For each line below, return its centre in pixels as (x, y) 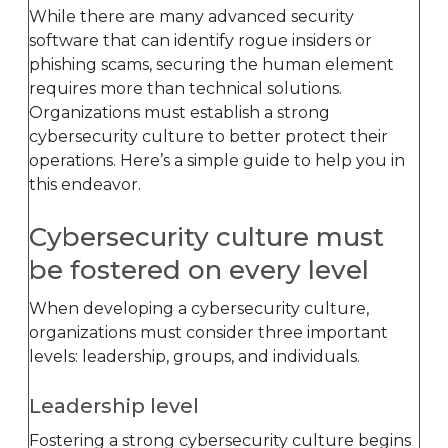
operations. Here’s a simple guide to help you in (217, 160)
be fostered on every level (199, 269)
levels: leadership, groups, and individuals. (194, 356)
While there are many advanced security (191, 16)
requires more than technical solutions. (185, 88)
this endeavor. (85, 184)
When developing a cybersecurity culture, (199, 308)
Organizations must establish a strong (179, 112)
